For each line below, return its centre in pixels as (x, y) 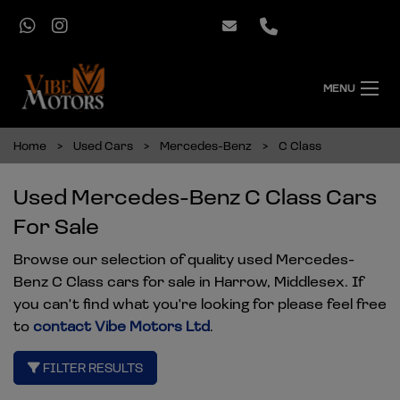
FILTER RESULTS (92, 367)
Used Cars (103, 145)
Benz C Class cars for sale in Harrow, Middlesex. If (188, 281)
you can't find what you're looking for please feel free (200, 303)
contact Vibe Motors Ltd (121, 325)
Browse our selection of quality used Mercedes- (184, 258)
